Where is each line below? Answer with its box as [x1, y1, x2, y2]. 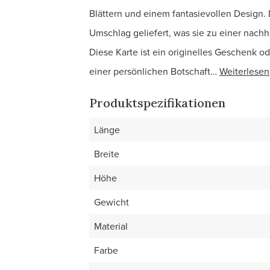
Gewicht [94, 195, 129, 209]
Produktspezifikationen [89, 95, 225, 110]
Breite [94, 147, 119, 160]
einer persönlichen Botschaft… [89, 64, 217, 78]
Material [94, 219, 128, 233]
